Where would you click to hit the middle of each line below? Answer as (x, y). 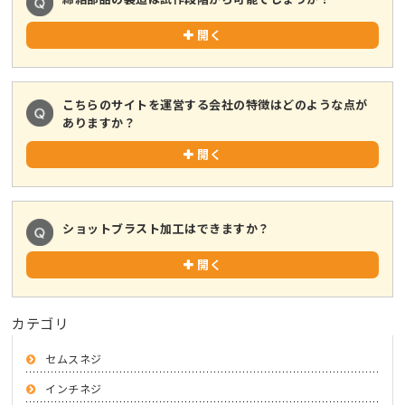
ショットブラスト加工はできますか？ (166, 228)
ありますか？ (99, 122)
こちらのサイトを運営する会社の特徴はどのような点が (215, 104)
